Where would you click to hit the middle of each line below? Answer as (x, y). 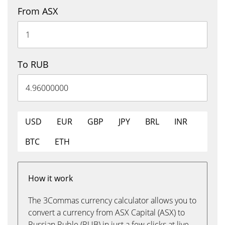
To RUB (33, 64)
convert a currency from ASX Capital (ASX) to (106, 212)
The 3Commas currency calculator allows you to (112, 200)
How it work (50, 178)
